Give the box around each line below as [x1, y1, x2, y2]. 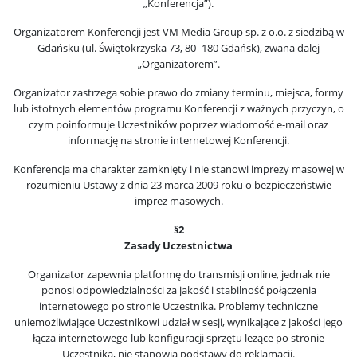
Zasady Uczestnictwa [124, 238, 233, 253]
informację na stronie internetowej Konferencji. [68, 133, 289, 147]
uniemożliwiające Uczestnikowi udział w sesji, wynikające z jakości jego [14, 315, 343, 329]
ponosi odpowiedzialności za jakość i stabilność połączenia [41, 283, 316, 297]
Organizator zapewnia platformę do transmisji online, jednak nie [27, 267, 330, 281]
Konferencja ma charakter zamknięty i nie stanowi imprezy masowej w [13, 162, 344, 176]
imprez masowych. [134, 194, 223, 208]
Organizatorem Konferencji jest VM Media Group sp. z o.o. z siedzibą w [13, 25, 344, 39]
